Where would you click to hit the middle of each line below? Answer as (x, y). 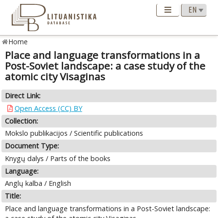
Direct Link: (23, 96)
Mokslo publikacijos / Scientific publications (74, 133)
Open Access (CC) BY (48, 108)
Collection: (22, 121)
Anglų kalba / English (38, 183)
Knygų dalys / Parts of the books (58, 158)
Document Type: (32, 146)
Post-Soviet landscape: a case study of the (105, 66)
